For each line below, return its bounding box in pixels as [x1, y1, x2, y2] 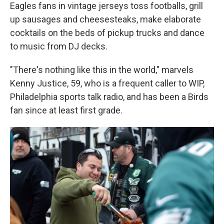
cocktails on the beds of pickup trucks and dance [10, 27, 204, 38]
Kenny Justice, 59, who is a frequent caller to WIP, [10, 78, 204, 88]
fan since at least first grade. [10, 105, 122, 115]
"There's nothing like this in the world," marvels [10, 64, 193, 75]
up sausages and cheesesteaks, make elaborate [10, 14, 201, 24]
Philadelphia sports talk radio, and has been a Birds [10, 91, 208, 102]
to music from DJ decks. [10, 41, 107, 51]
